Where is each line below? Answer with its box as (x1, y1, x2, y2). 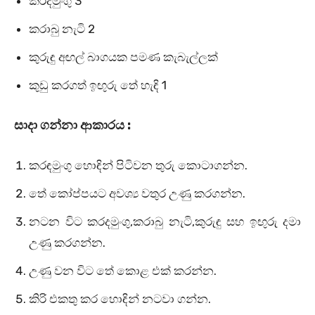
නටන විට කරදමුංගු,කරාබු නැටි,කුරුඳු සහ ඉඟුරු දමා (29, 214, 301, 229)
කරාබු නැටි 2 (29, 22, 95, 37)
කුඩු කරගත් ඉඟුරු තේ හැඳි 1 (29, 78, 167, 93)
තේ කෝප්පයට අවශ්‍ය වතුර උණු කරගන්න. (29, 186, 245, 201)
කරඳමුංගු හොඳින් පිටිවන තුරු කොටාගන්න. (29, 158, 247, 173)
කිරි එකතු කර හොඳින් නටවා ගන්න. (29, 292, 211, 307)
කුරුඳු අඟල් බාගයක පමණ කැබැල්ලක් (29, 50, 218, 65)
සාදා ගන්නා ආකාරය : (14, 117, 131, 134)
